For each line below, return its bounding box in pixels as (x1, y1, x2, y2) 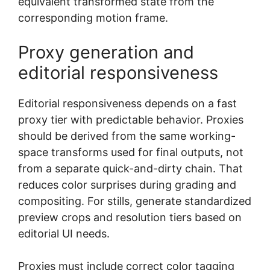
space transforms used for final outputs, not (18, 145, 243, 159)
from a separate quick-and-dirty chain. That (18, 162, 243, 175)
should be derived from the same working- (18, 129, 236, 142)
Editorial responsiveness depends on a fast (18, 96, 237, 110)
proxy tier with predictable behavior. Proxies (18, 113, 243, 126)
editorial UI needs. (18, 227, 110, 240)
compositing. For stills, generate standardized (18, 194, 251, 207)
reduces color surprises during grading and (18, 178, 236, 191)
